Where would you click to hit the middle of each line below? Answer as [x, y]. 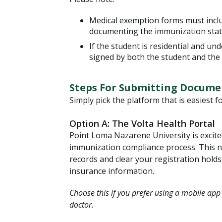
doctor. [82, 204]
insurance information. [112, 171]
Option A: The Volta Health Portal [142, 123]
